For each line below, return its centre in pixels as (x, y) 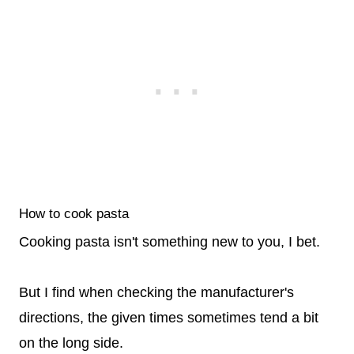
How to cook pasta (74, 214)
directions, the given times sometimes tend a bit (169, 317)
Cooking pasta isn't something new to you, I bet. (169, 241)
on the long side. (71, 343)
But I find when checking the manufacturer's (156, 292)
